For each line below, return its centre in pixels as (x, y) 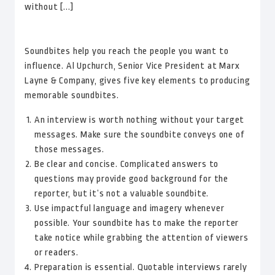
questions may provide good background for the (131, 179)
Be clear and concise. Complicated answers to (126, 164)
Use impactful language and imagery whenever (129, 208)
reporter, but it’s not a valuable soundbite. (122, 193)
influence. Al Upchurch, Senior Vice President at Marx (132, 66)
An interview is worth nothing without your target (139, 120)
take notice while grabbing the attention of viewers (141, 238)
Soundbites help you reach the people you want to (126, 51)
